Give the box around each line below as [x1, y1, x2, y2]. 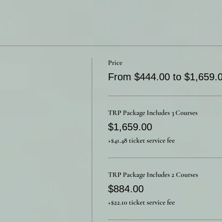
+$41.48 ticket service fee [108, 136, 175, 145]
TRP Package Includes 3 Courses [108, 109, 198, 117]
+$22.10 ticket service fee [108, 198, 175, 207]
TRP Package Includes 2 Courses [108, 170, 198, 179]
